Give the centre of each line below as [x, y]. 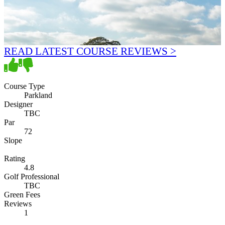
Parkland [38, 95]
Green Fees [22, 194]
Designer [18, 104]
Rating [15, 158]
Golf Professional [32, 176]
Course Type [24, 86]
